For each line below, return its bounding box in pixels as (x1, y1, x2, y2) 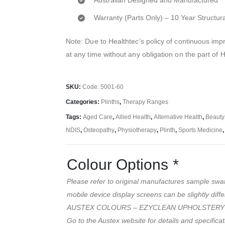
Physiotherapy (118, 127, 157, 134)
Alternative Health (154, 114, 202, 121)
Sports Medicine (178, 127, 222, 134)
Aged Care (83, 114, 113, 121)
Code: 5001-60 (82, 83, 124, 90)
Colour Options (67, 156, 172, 173)
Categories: (66, 98, 101, 105)
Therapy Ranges (123, 98, 168, 105)
